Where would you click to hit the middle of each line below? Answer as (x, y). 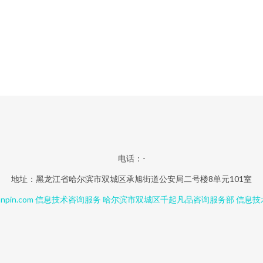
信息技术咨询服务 (68, 199)
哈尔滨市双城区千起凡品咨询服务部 (168, 199)
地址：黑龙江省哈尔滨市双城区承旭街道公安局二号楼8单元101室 (131, 179)
